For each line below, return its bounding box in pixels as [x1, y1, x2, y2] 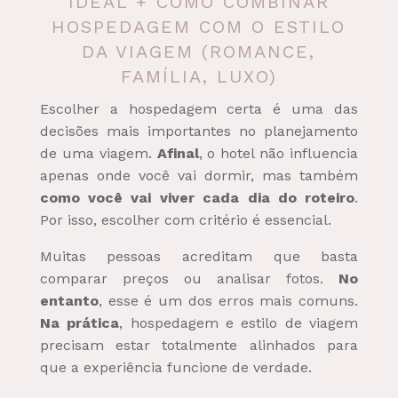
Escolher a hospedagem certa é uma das [39, 99, 359, 117]
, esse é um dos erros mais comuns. [98, 291, 359, 309]
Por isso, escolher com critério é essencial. [39, 211, 331, 228]
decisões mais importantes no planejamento [39, 122, 359, 139]
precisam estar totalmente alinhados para [39, 336, 359, 354]
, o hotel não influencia [198, 144, 359, 162]
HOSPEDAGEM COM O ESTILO [52, 15, 346, 37]
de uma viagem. [39, 144, 157, 162]
